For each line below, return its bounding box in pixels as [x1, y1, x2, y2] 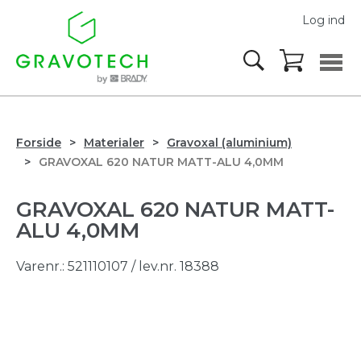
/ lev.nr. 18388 [131, 259, 219, 274]
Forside [16, 135, 61, 150]
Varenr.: [16, 259, 68, 274]
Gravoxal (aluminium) [167, 135, 292, 150]
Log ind [302, 13, 345, 27]
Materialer [84, 135, 144, 150]
